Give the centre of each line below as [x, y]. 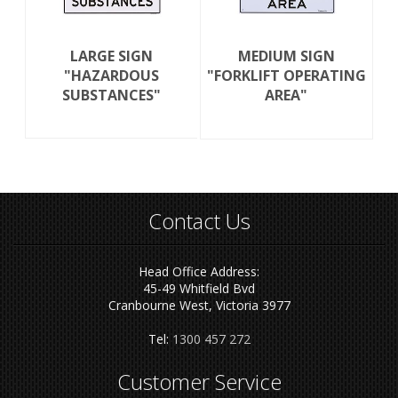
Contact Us [199, 221]
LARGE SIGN [111, 56]
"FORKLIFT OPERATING [286, 76]
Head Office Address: [199, 272]
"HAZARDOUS [111, 76]
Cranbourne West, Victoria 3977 [199, 306]
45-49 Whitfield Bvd [199, 289]
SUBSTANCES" [111, 96]
